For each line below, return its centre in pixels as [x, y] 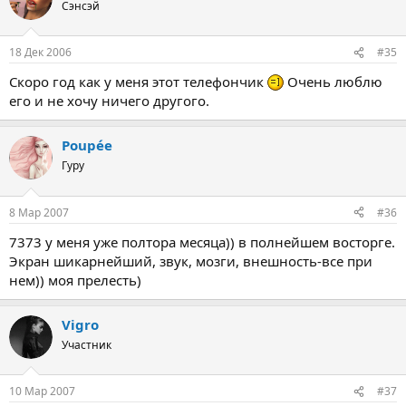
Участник [87, 344]
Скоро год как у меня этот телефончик [138, 82]
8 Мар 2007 [39, 212]
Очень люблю [333, 82]
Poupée [87, 145]
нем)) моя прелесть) [75, 280]
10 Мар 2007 [42, 391]
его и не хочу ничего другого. [109, 101]
